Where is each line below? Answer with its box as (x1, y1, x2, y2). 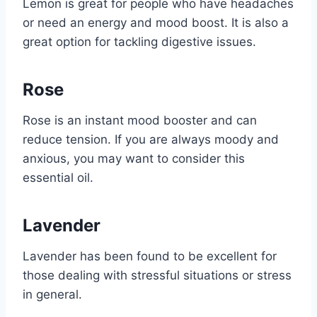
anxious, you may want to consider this (23, 151, 245, 166)
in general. (23, 287, 82, 302)
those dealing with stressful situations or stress (23, 268, 292, 283)
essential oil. (23, 171, 93, 185)
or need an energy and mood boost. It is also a (23, 16, 289, 30)
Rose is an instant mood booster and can (23, 113, 257, 128)
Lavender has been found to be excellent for (23, 249, 277, 264)
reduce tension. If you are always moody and (23, 132, 279, 147)
